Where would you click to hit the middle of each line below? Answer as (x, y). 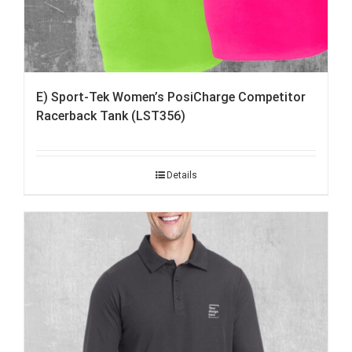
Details (181, 176)
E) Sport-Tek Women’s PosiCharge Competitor (171, 97)
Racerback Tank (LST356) (111, 116)
